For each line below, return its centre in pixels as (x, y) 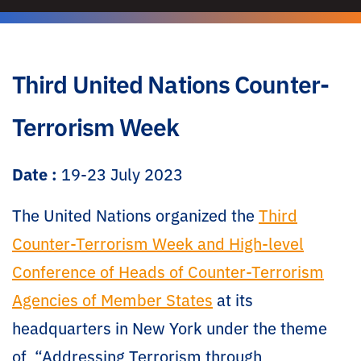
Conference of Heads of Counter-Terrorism (168, 271)
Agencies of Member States (112, 299)
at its (233, 299)
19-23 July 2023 (120, 174)
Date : (35, 174)
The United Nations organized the (135, 215)
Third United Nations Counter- (170, 83)
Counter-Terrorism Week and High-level (158, 243)
